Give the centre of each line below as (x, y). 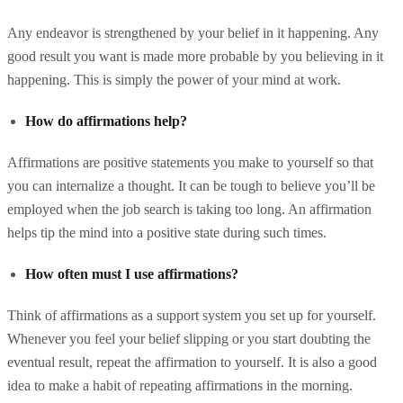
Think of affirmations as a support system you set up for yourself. (192, 315)
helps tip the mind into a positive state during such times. (167, 232)
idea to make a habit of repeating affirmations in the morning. (180, 385)
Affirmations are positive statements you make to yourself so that (190, 162)
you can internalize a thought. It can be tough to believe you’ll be (191, 185)
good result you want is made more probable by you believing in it (195, 56)
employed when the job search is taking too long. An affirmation (189, 209)
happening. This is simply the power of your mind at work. (174, 79)
